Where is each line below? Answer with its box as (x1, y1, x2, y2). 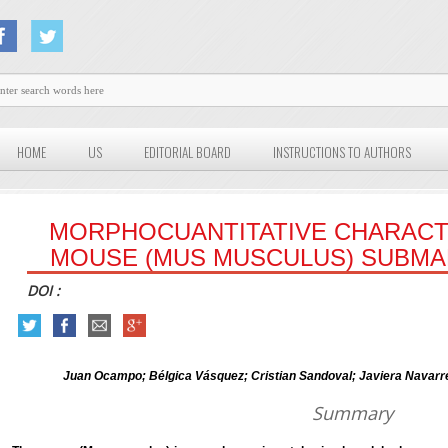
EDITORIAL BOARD (144, 142, 232, 163)
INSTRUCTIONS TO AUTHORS (273, 142, 412, 163)
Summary (311, 401, 393, 426)
